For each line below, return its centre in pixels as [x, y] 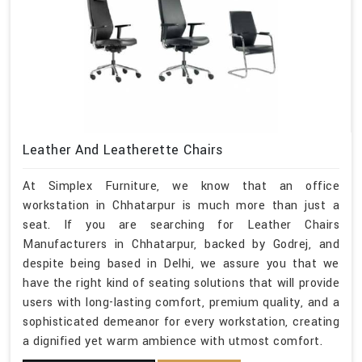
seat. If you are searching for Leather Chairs [181, 225]
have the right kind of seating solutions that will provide [181, 283]
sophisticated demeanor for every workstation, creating [181, 322]
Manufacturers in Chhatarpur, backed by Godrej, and [181, 244]
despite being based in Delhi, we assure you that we [181, 263]
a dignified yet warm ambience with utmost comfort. [173, 341]
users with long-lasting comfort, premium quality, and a [181, 302]
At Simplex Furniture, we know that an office [181, 186]
